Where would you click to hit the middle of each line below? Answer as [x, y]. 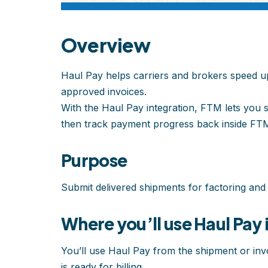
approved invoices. [104, 91]
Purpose [94, 160]
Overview [106, 45]
